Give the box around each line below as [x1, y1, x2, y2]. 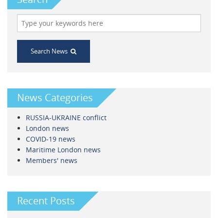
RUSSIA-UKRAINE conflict [25, 113, 107, 123]
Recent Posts [17, 194, 75, 208]
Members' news [25, 156, 77, 165]
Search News [31, 47, 71, 56]
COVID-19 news [25, 134, 75, 144]
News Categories [17, 91, 93, 105]
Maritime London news [25, 145, 101, 155]
